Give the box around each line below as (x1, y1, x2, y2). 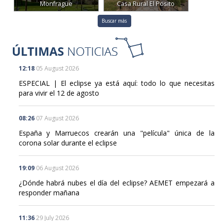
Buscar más (102, 17, 127, 24)
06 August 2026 (36, 163, 79, 172)
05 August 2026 (36, 64, 79, 73)
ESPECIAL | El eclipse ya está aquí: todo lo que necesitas (18, 78, 215, 88)
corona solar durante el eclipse (18, 138, 117, 147)
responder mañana (18, 187, 79, 197)
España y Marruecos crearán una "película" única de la (18, 128, 215, 138)
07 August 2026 (36, 113, 79, 122)
